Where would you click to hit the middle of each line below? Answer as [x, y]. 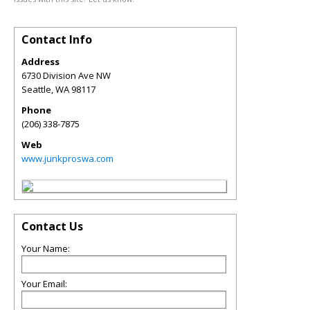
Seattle [36, 89]
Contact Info [57, 39]
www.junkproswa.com [67, 158]
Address [40, 62]
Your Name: [46, 248]
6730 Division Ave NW [66, 75]
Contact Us [52, 226]
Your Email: [44, 284]
